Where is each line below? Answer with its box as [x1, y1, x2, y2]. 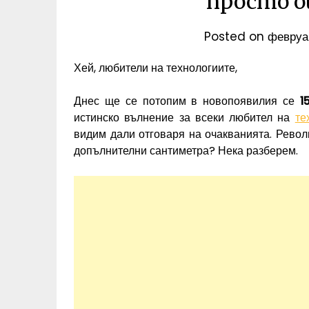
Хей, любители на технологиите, [74, 59, 237, 76]
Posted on [203, 28, 268, 45]
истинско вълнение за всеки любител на [74, 109, 295, 126]
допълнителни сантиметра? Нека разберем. [74, 142, 298, 159]
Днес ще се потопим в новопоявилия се [74, 92, 300, 109]
